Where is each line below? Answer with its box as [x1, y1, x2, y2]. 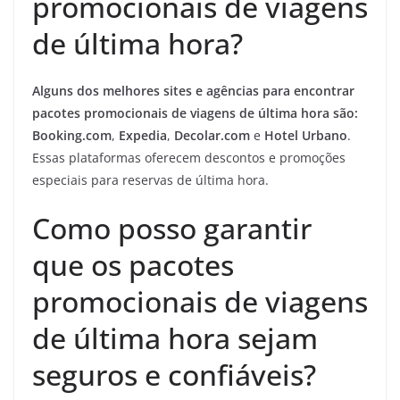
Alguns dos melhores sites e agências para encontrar [32, 82, 354, 100]
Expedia [119, 127, 167, 145]
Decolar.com [174, 127, 250, 145]
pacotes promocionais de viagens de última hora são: [32, 104, 358, 122]
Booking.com [32, 127, 112, 145]
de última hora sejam [32, 319, 318, 358]
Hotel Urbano [264, 127, 347, 145]
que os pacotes [32, 246, 234, 285]
